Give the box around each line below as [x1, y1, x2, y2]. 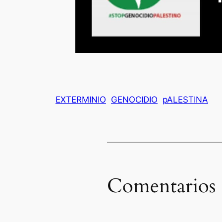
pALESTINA [163, 94, 208, 105]
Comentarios [107, 172, 216, 200]
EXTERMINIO [55, 94, 106, 105]
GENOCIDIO [111, 94, 158, 105]
